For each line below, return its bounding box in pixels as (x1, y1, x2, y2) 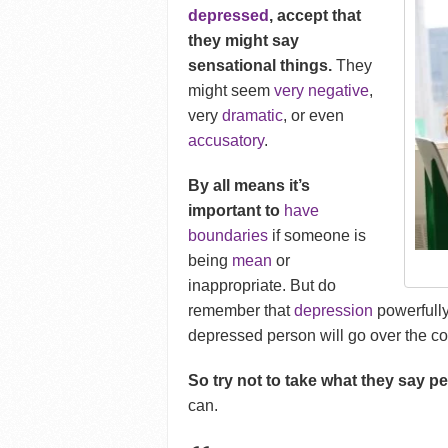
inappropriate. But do (188, 277, 337, 295)
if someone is (268, 227, 367, 245)
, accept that (269, 7, 362, 25)
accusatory (188, 132, 265, 150)
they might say (188, 32, 300, 50)
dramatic (222, 107, 284, 125)
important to (188, 202, 281, 220)
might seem (188, 82, 275, 100)
